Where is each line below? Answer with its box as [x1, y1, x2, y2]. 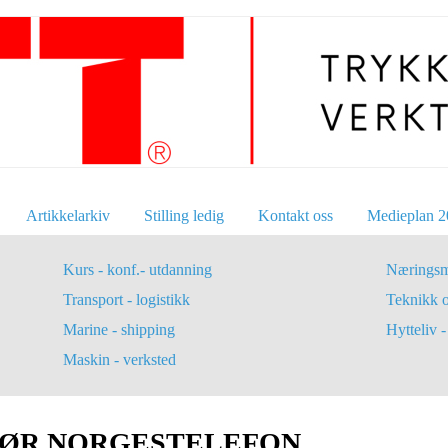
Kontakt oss [258, 207, 333, 224]
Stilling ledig [144, 207, 224, 224]
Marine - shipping [62, 321, 175, 339]
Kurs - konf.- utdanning [62, 261, 212, 279]
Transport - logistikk [62, 291, 190, 309]
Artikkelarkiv [26, 207, 110, 224]
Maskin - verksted [62, 351, 176, 369]
